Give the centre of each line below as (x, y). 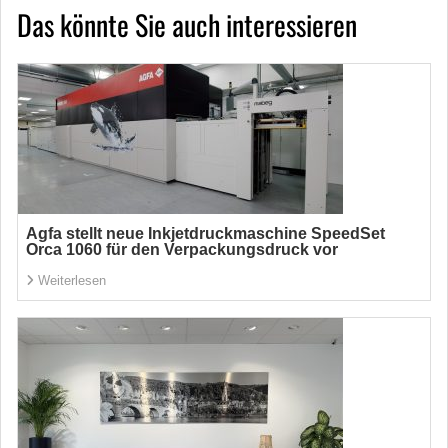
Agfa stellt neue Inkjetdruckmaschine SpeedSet (205, 233)
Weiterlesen (72, 280)
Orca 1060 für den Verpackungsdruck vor (182, 249)
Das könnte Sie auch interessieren (187, 24)
